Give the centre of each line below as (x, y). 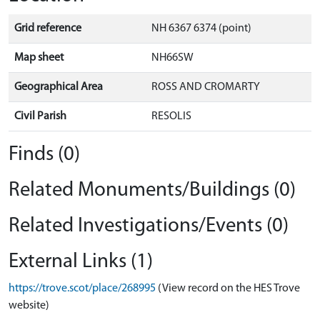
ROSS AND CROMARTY (206, 87)
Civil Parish (40, 116)
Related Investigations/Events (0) (149, 226)
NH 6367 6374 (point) (201, 29)
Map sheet (39, 58)
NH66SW (172, 58)
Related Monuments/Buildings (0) (152, 190)
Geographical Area (59, 87)
